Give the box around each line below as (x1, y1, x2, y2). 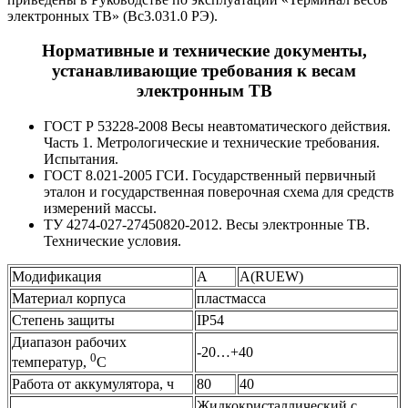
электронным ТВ (136, 81, 272, 101)
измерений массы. (44, 200, 157, 217)
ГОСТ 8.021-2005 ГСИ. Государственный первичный (44, 168, 376, 184)
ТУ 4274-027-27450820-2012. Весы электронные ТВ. (44, 217, 370, 233)
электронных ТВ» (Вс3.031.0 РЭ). (7, 7, 218, 24)
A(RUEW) (240, 269, 303, 285)
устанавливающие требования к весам (52, 61, 356, 81)
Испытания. (44, 151, 118, 168)
